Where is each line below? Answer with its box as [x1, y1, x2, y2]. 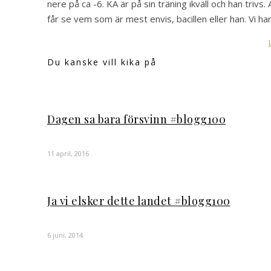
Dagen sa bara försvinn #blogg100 [47, 111, 226, 126]
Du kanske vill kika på [47, 56, 157, 68]
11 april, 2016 [47, 148, 89, 158]
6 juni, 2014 [47, 230, 83, 240]
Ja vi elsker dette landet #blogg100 [47, 194, 230, 209]
